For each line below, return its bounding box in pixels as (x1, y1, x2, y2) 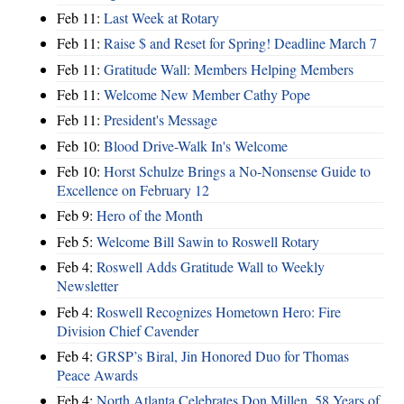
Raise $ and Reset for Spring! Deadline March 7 (104, 33, 377, 53)
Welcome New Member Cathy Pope (104, 84, 310, 104)
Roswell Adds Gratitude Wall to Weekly (96, 257, 325, 277)
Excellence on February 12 (57, 180, 209, 200)
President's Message (104, 110, 217, 130)
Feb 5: (57, 231, 96, 251)
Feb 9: (57, 206, 96, 225)
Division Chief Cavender (57, 320, 198, 340)
